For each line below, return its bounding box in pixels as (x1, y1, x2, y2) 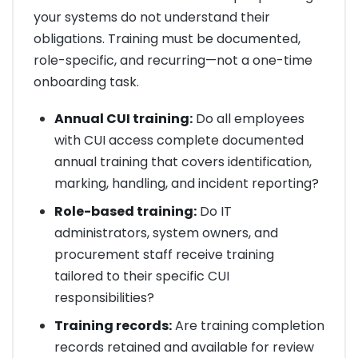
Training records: (54, 316, 172, 336)
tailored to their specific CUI (54, 267, 229, 286)
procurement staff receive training (54, 245, 274, 265)
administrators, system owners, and (54, 224, 278, 243)
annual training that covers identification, (54, 153, 312, 172)
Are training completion (171, 316, 324, 336)
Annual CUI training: (54, 109, 193, 129)
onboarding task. (34, 72, 139, 91)
